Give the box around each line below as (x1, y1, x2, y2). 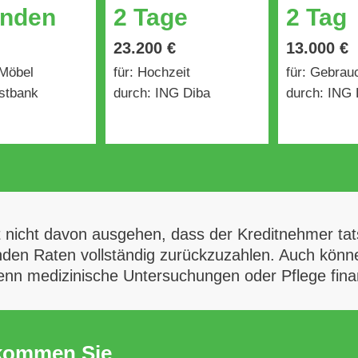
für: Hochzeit (113, 65, 190, 80)
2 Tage (113, 4, 188, 30)
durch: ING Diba (113, 86, 210, 101)
